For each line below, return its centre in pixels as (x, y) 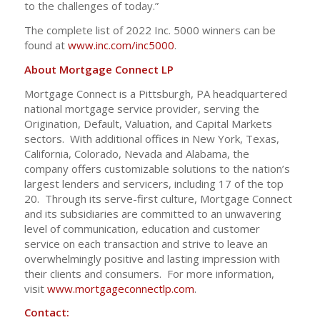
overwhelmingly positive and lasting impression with (152, 258)
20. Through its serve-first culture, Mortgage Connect (158, 198)
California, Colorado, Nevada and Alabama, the (136, 153)
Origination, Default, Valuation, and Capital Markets (148, 123)
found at (44, 45)
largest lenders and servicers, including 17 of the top (154, 183)
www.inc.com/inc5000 (121, 45)
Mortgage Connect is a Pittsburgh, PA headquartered (155, 93)
